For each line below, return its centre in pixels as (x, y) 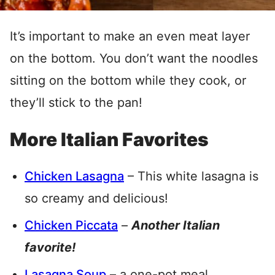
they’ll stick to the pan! (76, 103)
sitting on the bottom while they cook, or (128, 81)
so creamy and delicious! (96, 199)
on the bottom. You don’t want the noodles (134, 59)
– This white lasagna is (191, 176)
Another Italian (176, 226)
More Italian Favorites (109, 140)
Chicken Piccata (71, 226)
